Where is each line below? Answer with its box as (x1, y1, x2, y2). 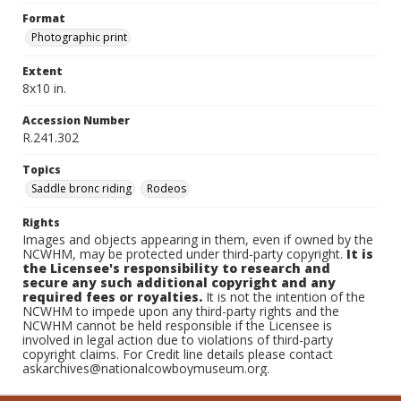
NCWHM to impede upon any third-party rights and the (22, 303, 339, 320)
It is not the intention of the (202, 288, 365, 305)
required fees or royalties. (22, 288, 202, 305)
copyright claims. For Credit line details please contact (22, 346, 333, 363)
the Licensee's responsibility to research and (22, 260, 330, 277)
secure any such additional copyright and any (22, 274, 336, 291)
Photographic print (31, 30, 127, 45)
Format (22, 11, 65, 26)
